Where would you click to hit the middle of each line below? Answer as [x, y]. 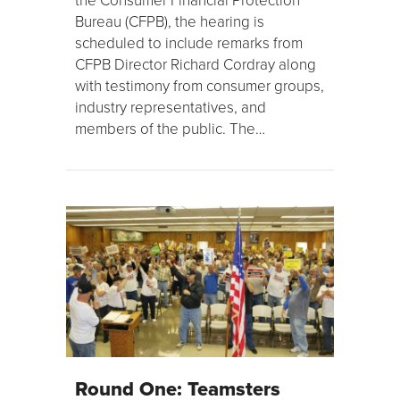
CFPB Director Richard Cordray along [196, 64]
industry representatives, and [171, 107]
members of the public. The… [170, 129]
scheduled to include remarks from [189, 43]
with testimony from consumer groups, [200, 86]
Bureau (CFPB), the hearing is [170, 21]
